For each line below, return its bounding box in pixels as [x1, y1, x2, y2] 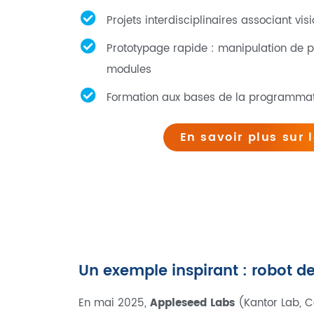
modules [106, 60, 151, 78]
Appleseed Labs [150, 294, 235, 312]
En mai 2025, [78, 294, 150, 312]
